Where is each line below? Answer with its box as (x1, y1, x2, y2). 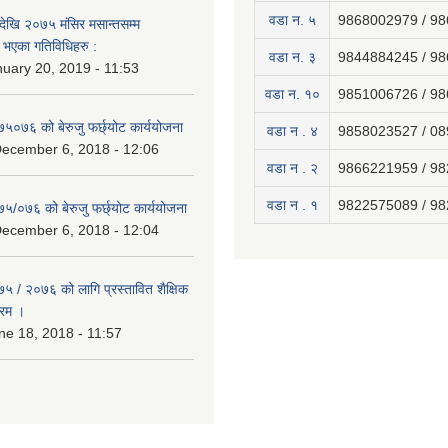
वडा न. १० (264, 86, 320, 102)
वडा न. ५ (268, 12, 316, 28)
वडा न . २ (266, 160, 318, 176)
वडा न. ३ (268, 49, 316, 65)
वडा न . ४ (266, 123, 318, 139)
